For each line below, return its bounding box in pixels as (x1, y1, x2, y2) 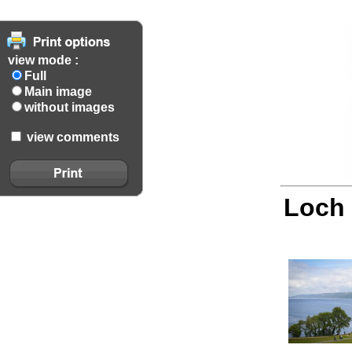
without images (24, 101, 115, 114)
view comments (24, 130, 119, 144)
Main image (24, 85, 92, 98)
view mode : (8, 53, 79, 67)
